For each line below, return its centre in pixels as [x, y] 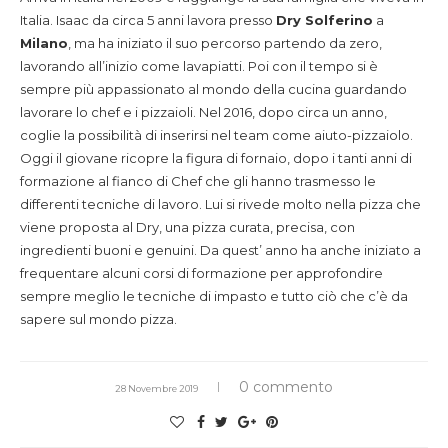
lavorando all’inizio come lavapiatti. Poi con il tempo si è [199, 65]
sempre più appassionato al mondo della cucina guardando [213, 88]
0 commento [286, 386]
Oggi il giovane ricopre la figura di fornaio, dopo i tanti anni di [216, 157]
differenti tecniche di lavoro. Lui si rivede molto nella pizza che [220, 203]
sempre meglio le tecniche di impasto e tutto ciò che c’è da [214, 295]
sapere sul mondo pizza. [98, 318]
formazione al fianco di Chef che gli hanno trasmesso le [198, 180]
